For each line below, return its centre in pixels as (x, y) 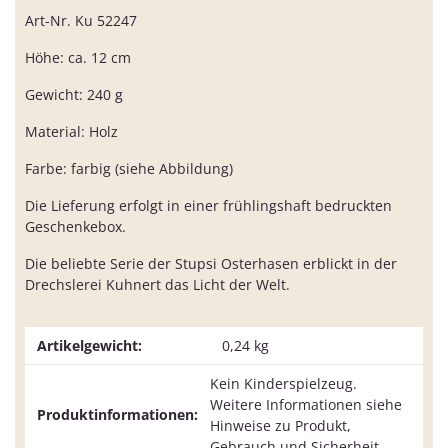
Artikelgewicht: (89, 346)
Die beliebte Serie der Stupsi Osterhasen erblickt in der (211, 264)
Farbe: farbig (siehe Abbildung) (129, 169)
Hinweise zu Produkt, (280, 426)
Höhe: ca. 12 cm (78, 58)
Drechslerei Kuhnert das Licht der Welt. (157, 285)
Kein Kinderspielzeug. (283, 384)
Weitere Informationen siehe (306, 405)
